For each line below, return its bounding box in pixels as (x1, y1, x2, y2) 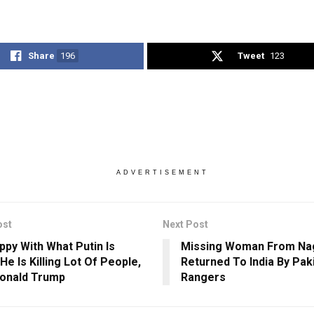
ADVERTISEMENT (116, 169, 209, 177)
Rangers (180, 271, 226, 285)
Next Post (162, 219, 208, 231)
